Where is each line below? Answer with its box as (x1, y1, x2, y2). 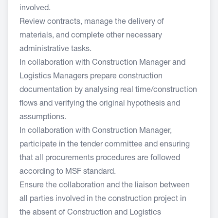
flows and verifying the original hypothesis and (19, 100, 180, 108)
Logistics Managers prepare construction (19, 73, 163, 81)
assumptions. (19, 114, 70, 122)
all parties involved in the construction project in (19, 196, 186, 203)
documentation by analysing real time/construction (19, 87, 197, 94)
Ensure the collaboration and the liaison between (19, 182, 190, 190)
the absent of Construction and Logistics (19, 209, 161, 217)
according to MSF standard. (19, 168, 118, 176)
